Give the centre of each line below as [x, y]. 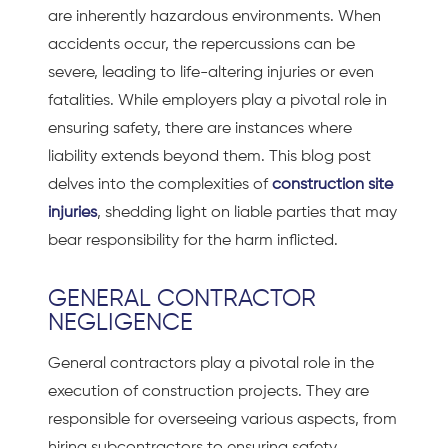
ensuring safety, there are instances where [200, 129]
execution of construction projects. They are [208, 391]
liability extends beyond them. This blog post [209, 157]
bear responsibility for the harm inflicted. [193, 241]
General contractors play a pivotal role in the [211, 363]
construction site [332, 185]
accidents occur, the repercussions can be [201, 45]
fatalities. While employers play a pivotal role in [217, 101]
